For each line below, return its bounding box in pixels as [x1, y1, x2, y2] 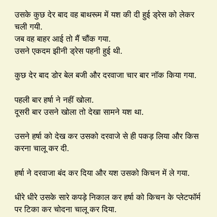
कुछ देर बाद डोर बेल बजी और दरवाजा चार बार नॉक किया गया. [15, 70, 197, 80]
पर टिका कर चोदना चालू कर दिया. [15, 204, 117, 215]
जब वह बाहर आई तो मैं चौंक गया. [15, 33, 111, 44]
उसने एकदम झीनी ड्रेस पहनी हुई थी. [15, 46, 123, 56]
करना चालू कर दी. [15, 143, 69, 154]
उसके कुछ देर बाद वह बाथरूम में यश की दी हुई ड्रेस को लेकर [15, 9, 194, 19]
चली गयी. [15, 21, 43, 31]
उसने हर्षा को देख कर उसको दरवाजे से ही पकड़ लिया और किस [15, 131, 199, 141]
